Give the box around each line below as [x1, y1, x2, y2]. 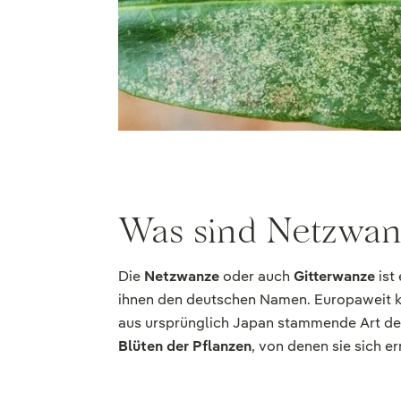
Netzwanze [144, 266, 219, 286]
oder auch [219, 266, 294, 286]
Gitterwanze [294, 266, 375, 286]
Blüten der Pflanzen [118, 336, 252, 355]
